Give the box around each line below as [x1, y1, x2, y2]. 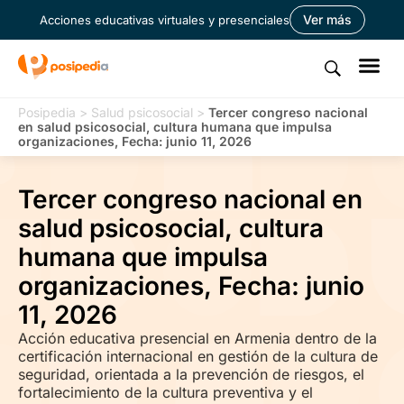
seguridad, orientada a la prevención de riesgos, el [18, 365, 364, 383]
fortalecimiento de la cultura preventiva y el [18, 383, 313, 401]
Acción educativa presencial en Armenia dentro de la [18, 329, 377, 347]
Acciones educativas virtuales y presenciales [39, 12, 289, 27]
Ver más [302, 12, 352, 27]
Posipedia [18, 105, 76, 120]
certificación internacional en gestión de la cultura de [18, 347, 378, 365]
